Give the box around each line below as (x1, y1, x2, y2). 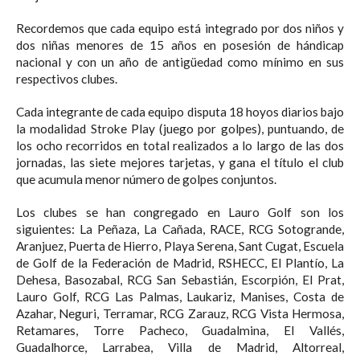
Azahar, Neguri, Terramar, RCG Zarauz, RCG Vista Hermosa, (16, 305, 344, 321)
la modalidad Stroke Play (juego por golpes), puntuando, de (16, 121, 344, 136)
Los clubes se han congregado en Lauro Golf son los (16, 204, 344, 219)
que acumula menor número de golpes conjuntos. (16, 171, 276, 186)
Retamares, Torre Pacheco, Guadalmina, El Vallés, (16, 322, 344, 337)
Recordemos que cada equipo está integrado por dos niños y (16, 20, 344, 35)
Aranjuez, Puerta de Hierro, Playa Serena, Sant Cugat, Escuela (16, 238, 344, 253)
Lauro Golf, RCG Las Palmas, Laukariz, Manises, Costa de (16, 288, 344, 304)
